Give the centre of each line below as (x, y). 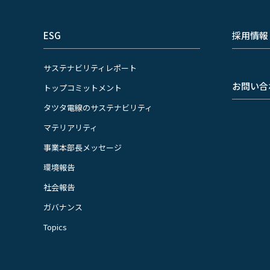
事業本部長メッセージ (83, 147)
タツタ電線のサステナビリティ (98, 108)
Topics (55, 227)
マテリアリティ (71, 127)
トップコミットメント (83, 88)
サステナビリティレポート (90, 68)
